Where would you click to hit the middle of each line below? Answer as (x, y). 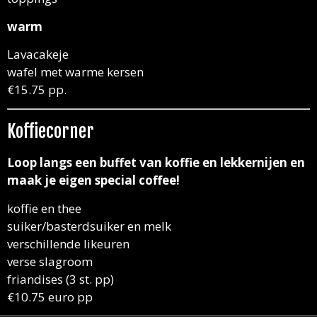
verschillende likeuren (68, 243)
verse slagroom (50, 261)
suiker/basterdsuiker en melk (89, 226)
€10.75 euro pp (50, 296)
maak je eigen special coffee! (93, 180)
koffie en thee (44, 208)
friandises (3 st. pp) (60, 279)
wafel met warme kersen (75, 72)
